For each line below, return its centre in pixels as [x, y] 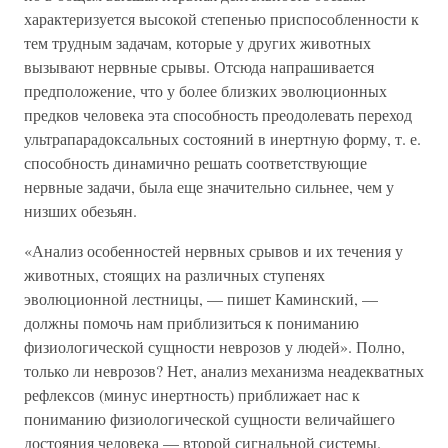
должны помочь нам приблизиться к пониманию [191, 322]
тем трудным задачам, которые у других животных [197, 42]
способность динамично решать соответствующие [195, 162]
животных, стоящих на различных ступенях [174, 274]
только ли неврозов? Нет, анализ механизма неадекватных [224, 370]
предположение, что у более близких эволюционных [205, 90]
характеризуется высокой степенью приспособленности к [221, 18]
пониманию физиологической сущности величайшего [209, 418]
